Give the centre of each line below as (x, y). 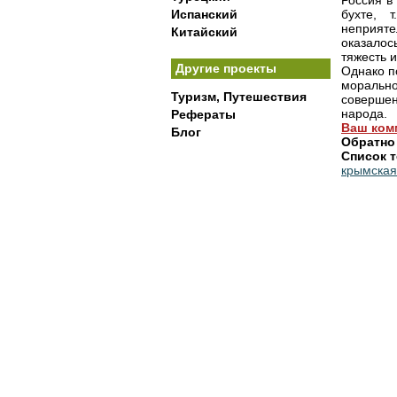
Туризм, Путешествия (239, 97)
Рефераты (203, 114)
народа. (364, 113)
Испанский (204, 14)
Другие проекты (226, 68)
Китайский (204, 32)
